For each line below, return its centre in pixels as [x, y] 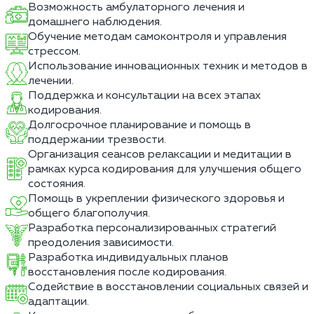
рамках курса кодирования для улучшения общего [165, 169]
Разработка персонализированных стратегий [152, 228]
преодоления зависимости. [101, 243]
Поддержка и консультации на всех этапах [144, 95]
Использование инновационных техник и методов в [168, 66]
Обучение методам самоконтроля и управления [157, 36]
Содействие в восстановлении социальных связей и [168, 287]
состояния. [57, 184]
